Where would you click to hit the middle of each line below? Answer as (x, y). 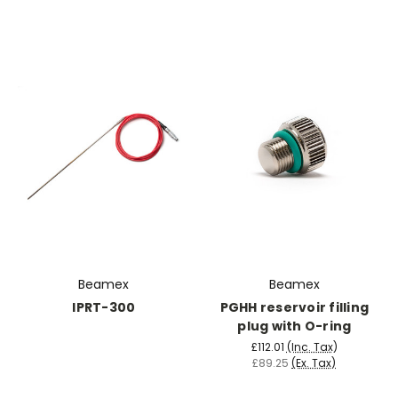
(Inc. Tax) (312, 346)
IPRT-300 (104, 307)
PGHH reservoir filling (294, 307)
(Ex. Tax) (314, 362)
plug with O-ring (295, 326)
